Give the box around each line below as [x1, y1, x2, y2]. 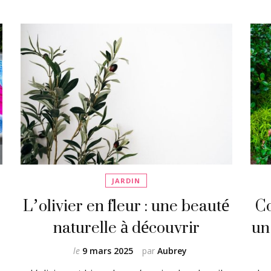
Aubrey [157, 245, 187, 257]
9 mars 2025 [82, 245, 133, 257]
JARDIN [112, 176, 141, 186]
